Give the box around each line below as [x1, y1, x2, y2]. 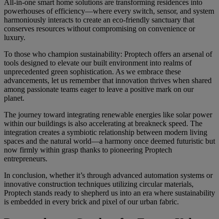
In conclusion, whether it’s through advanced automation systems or [4, 171, 213, 179]
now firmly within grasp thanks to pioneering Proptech [4, 145, 172, 154]
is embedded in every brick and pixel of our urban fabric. [4, 197, 179, 206]
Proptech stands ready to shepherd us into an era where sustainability [4, 188, 215, 197]
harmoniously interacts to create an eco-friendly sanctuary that [4, 15, 194, 24]
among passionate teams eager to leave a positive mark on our [4, 85, 194, 93]
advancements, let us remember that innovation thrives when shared [4, 76, 212, 85]
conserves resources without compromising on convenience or [4, 24, 195, 33]
